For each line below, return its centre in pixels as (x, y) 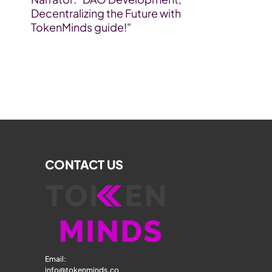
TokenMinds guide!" (81, 27)
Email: (56, 259)
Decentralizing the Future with (106, 13)
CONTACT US (84, 164)
